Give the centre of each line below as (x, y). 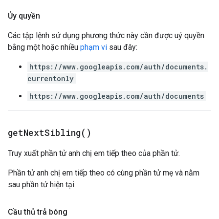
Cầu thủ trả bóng (38, 212)
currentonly (51, 78)
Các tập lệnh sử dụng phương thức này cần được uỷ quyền (106, 35)
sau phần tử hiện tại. (42, 185)
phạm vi (94, 47)
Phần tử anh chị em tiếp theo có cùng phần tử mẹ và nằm (104, 173)
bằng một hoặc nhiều (44, 47)
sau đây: (122, 47)
